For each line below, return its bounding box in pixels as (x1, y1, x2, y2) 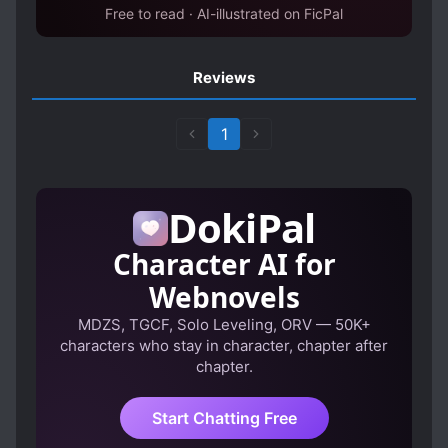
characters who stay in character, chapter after (60, 336, 388, 355)
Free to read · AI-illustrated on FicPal (105, 5, 343, 22)
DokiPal (167, 200, 316, 255)
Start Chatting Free (151, 408, 297, 428)
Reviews (193, 68, 255, 87)
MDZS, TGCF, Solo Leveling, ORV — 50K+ (77, 315, 371, 334)
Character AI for (112, 245, 336, 283)
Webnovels (148, 278, 300, 316)
